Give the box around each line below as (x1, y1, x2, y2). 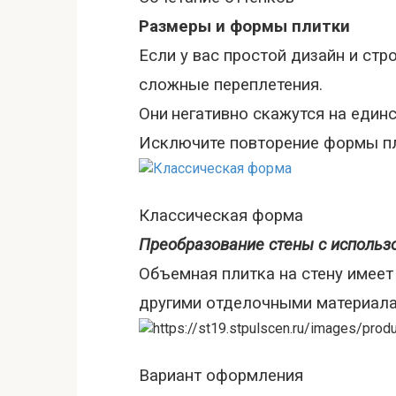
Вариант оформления (139, 366, 303, 385)
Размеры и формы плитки (139, 17, 350, 36)
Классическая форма (139, 206, 303, 225)
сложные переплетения (139, 75, 319, 95)
